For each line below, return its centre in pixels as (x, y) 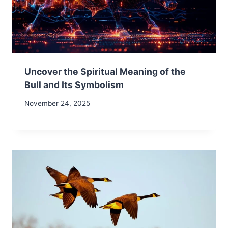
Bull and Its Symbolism (74, 84)
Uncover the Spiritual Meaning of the (105, 71)
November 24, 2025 (57, 104)
